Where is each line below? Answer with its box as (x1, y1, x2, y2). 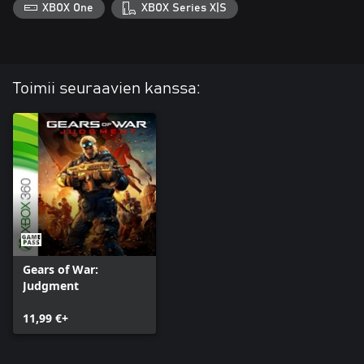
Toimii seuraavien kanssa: (13, 80, 201, 97)
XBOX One (42, 2, 94, 14)
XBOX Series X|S (141, 2, 227, 14)
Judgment (23, 277, 79, 293)
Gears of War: (23, 261, 98, 277)
